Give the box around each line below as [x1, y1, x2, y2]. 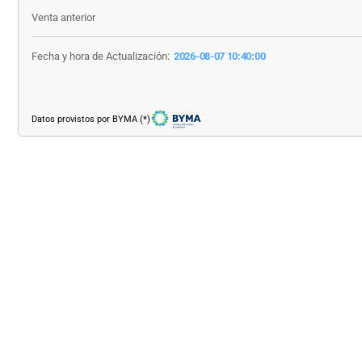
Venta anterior [32, 11, 95, 24]
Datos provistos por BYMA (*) [32, 113, 150, 124]
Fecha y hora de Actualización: [32, 50, 170, 63]
